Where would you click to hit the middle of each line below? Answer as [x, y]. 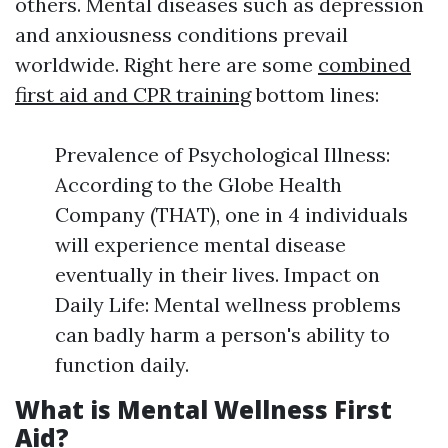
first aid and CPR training [133, 94]
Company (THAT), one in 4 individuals [231, 214]
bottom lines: [315, 94]
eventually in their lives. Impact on [217, 274]
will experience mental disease [200, 244]
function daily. [122, 364]
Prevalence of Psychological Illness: [222, 154]
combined [364, 64]
